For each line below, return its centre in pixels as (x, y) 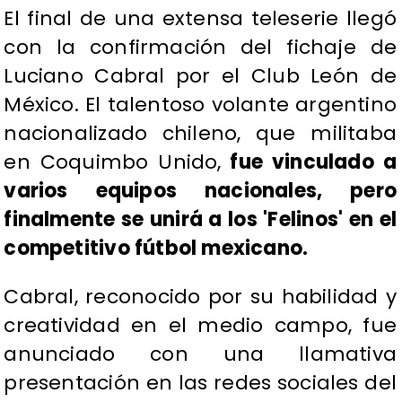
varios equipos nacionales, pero (200, 191)
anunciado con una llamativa (200, 354)
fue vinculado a (309, 162)
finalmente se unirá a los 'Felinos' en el (200, 220)
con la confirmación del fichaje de (200, 48)
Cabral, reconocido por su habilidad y (200, 297)
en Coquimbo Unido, (113, 162)
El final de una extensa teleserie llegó (200, 19)
